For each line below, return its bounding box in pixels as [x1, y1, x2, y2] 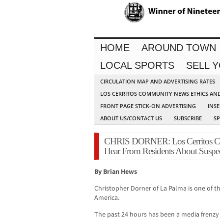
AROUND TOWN [141, 42, 216, 54]
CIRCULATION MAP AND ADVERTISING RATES [100, 78, 215, 85]
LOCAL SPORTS [100, 60, 174, 71]
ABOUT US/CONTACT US [100, 114, 162, 122]
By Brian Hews [94, 167, 137, 177]
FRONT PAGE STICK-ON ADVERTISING [100, 102, 196, 110]
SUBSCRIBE [174, 114, 202, 122]
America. [94, 193, 119, 203]
